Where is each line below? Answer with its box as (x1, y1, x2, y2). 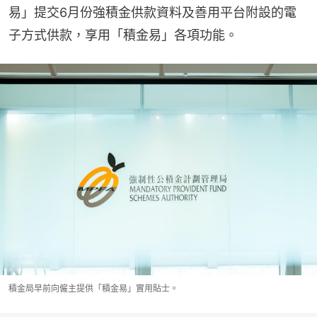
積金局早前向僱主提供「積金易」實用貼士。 (8, 283, 178, 294)
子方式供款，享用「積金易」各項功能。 (8, 28, 238, 43)
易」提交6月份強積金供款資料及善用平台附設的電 (8, 5, 296, 21)
